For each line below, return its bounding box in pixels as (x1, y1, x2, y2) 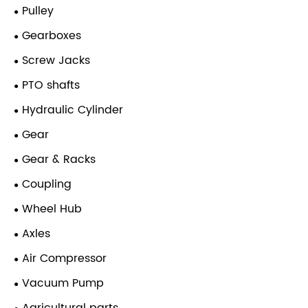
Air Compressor (22, 250, 107, 268)
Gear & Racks (22, 151, 96, 169)
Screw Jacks (22, 52, 90, 70)
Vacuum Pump (22, 274, 104, 293)
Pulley (22, 2, 54, 21)
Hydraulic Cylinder (22, 101, 123, 120)
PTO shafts (22, 76, 80, 95)
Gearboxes (22, 27, 81, 45)
